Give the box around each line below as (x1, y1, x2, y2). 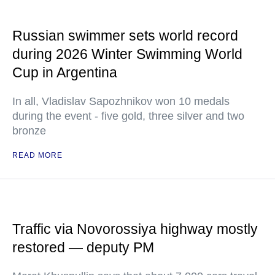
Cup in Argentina (12, 64, 117, 80)
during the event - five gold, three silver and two (12, 110, 244, 122)
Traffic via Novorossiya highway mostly (12, 221, 258, 237)
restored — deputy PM (12, 239, 154, 255)
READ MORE (12, 151, 63, 160)
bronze (12, 125, 46, 137)
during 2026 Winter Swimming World (12, 46, 242, 62)
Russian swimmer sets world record (12, 28, 238, 44)
